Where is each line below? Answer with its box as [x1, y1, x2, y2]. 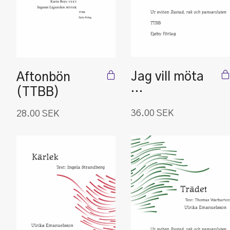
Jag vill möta [131, 71, 204, 83]
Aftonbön [16, 71, 70, 84]
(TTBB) [16, 86, 60, 99]
